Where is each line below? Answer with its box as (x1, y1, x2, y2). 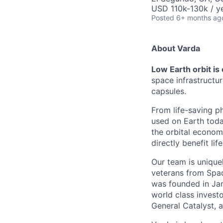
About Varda (151, 43, 200, 53)
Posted (151, 13, 174, 22)
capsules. (151, 86, 186, 96)
